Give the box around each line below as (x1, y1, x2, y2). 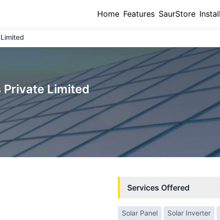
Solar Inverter (167, 209, 211, 217)
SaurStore (159, 9, 195, 19)
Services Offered (127, 183, 190, 192)
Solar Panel (122, 209, 158, 217)
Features (123, 9, 155, 19)
